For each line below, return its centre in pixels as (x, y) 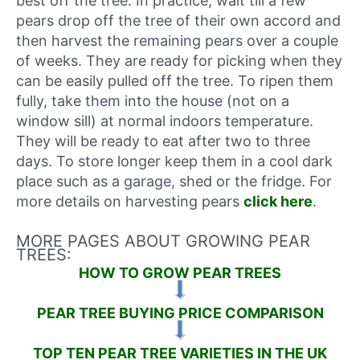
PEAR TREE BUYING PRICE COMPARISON (180, 313)
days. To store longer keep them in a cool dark (174, 161)
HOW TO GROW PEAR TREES (180, 272)
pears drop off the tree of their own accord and (178, 20)
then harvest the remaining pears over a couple (177, 40)
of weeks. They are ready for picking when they (179, 60)
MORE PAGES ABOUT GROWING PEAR (163, 241)
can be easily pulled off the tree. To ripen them (175, 80)
